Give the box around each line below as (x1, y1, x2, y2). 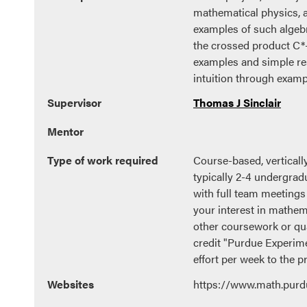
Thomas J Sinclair (193, 95, 281, 111)
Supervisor (47, 95, 102, 111)
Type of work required (47, 151, 159, 168)
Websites (47, 275, 95, 292)
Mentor (47, 123, 84, 140)
